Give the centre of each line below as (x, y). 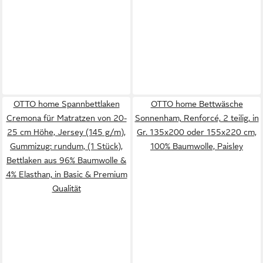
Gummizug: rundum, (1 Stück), (66, 146)
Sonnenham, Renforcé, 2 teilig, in (197, 118)
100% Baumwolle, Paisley (197, 146)
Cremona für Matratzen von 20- (66, 118)
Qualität (66, 188)
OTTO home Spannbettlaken (66, 104)
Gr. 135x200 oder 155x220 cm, (197, 132)
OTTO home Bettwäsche (197, 104)
